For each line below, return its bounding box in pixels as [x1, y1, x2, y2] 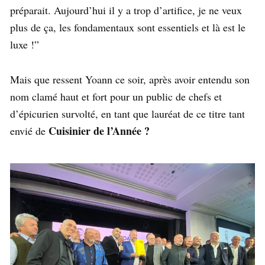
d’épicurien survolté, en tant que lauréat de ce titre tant [10, 106, 245, 121]
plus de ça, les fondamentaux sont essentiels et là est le [10, 20, 245, 34]
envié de [10, 123, 49, 138]
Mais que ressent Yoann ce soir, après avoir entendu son [10, 72, 250, 86]
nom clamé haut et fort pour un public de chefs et [10, 89, 222, 104]
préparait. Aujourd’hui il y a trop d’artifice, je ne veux [10, 2, 242, 17]
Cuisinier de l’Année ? [49, 122, 153, 138]
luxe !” [10, 37, 43, 51]
